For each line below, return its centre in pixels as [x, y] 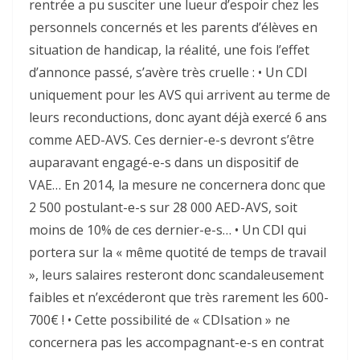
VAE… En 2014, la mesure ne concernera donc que [177, 185]
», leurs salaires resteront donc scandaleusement [176, 275]
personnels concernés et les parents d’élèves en [173, 28]
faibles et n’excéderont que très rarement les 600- [179, 298]
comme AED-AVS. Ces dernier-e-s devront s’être [172, 140]
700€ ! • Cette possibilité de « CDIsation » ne [160, 320]
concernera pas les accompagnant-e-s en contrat [176, 343]
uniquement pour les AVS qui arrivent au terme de [180, 95]
